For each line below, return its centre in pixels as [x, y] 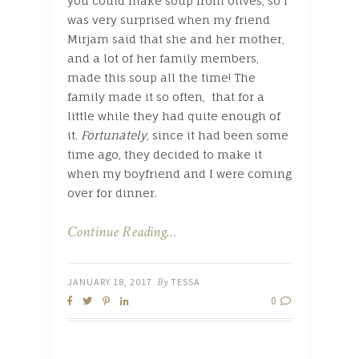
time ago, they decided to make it [165, 155]
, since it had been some [218, 135]
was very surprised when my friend [169, 20]
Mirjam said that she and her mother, [176, 39]
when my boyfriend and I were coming [179, 174]
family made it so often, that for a [166, 97]
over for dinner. [114, 193]
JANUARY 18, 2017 [110, 282]
